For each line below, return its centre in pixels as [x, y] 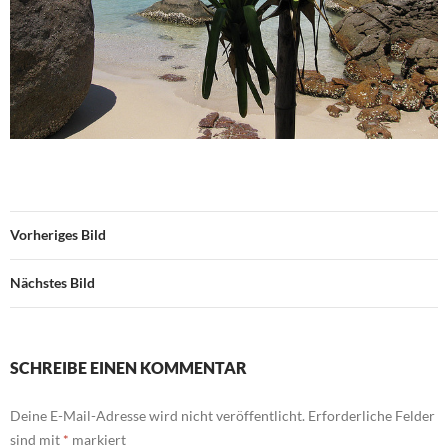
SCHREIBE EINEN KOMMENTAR [128, 368]
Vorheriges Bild [58, 235]
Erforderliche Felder [371, 416]
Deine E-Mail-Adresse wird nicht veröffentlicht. [157, 416]
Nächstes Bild [52, 283]
